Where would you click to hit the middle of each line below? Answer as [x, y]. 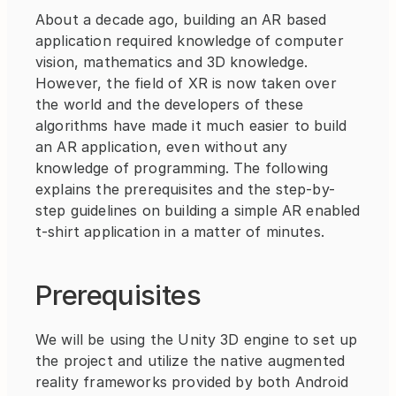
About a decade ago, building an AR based [181, 20]
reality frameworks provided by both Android [192, 382]
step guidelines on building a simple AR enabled [198, 211]
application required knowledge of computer [190, 41]
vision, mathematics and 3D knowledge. [171, 62]
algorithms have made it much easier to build [191, 126]
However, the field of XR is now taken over [186, 84]
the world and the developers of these [169, 105]
